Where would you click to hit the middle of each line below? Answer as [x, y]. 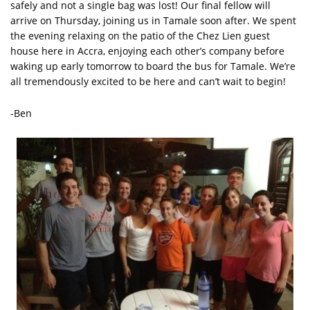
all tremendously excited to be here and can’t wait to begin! [148, 81]
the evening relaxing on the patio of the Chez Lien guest [140, 35]
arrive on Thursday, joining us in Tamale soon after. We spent [153, 20]
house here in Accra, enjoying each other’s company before [147, 51]
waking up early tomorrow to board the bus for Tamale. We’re [153, 66]
